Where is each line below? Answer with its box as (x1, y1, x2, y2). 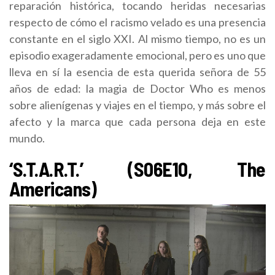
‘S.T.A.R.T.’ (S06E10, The (9, 157, 266, 181)
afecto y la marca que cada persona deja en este (9, 115, 266, 129)
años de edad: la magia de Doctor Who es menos (9, 82, 266, 96)
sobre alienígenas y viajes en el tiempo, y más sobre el (9, 98, 266, 112)
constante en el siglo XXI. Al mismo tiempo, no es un (9, 32, 266, 46)
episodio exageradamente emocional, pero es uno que (9, 48, 266, 63)
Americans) (9, 177, 97, 201)
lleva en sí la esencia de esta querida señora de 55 (9, 65, 266, 79)
